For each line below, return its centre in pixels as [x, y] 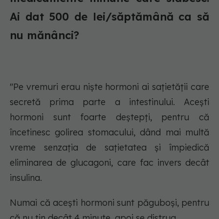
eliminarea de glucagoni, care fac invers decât [109, 163]
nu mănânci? [44, 35]
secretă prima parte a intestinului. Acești [109, 102]
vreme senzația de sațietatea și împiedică [109, 147]
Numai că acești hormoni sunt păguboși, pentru [109, 203]
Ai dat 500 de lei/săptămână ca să [109, 17]
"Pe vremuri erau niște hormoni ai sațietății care [109, 87]
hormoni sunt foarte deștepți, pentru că [109, 117]
